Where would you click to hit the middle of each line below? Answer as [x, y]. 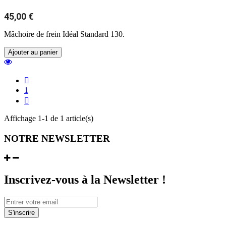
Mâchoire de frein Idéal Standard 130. [64, 34]
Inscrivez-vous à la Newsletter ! [85, 180]
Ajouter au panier [33, 52]
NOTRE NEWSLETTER [57, 139]
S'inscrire [21, 212]
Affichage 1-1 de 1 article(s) [49, 119]
